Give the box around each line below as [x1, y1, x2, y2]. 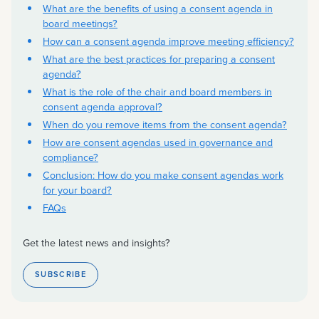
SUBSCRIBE [35, 268, 86, 281]
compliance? [43, 150, 98, 165]
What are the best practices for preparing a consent [43, 51, 275, 67]
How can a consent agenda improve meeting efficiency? [43, 33, 294, 49]
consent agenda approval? [43, 99, 162, 115]
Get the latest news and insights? [23, 235, 170, 251]
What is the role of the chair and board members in [43, 84, 272, 100]
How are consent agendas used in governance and [43, 135, 273, 150]
